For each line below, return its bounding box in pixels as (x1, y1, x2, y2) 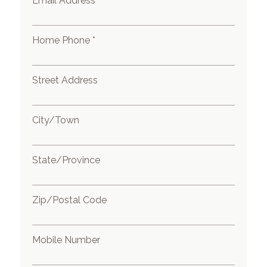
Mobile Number (32, 234, 101, 246)
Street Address (32, 74, 98, 86)
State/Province (32, 154, 101, 166)
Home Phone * (32, 35, 96, 46)
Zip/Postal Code (32, 194, 107, 206)
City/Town (32, 114, 80, 126)
